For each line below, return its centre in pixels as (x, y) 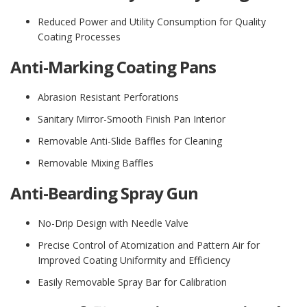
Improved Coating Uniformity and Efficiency (134, 260)
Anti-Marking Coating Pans (113, 67)
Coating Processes (79, 37)
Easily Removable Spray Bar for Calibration (132, 282)
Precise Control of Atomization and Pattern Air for (149, 245)
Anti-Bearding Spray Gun (104, 193)
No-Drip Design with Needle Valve (113, 223)
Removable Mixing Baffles (96, 163)
